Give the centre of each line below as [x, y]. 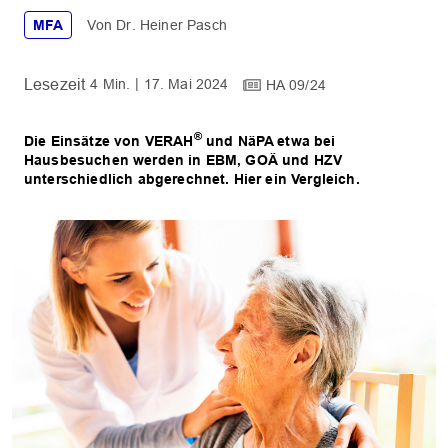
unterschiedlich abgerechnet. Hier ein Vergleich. [192, 178]
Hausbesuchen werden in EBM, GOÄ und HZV [183, 159]
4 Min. [110, 84]
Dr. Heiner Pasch [171, 25]
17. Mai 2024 [186, 84]
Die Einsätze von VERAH [109, 140]
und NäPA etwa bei [268, 140]
